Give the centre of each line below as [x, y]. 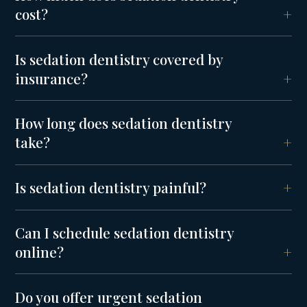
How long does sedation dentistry [124, 123]
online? [40, 251]
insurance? [52, 78]
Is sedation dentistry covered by [119, 59]
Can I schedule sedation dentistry [125, 232]
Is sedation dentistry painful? [111, 187]
